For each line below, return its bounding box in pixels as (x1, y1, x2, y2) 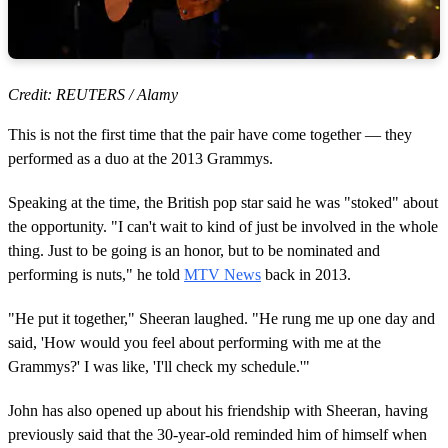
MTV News (184, 266, 261, 284)
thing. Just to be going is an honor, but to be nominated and (8, 242, 380, 260)
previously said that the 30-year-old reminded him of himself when (8, 426, 427, 444)
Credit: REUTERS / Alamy (8, 86, 178, 104)
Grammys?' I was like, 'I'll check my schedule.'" (8, 358, 310, 376)
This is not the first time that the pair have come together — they (8, 126, 412, 144)
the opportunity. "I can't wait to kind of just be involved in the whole (8, 218, 438, 236)
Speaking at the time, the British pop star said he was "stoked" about (8, 194, 438, 212)
